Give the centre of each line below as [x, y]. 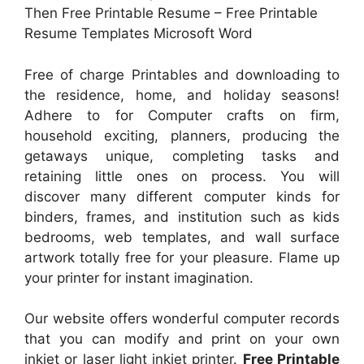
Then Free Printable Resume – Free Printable [171, 13]
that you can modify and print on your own [182, 339]
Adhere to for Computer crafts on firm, [182, 115]
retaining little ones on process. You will [182, 176]
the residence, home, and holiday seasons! [182, 95]
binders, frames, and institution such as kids [182, 217]
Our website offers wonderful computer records [182, 318]
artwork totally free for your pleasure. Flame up [182, 257]
